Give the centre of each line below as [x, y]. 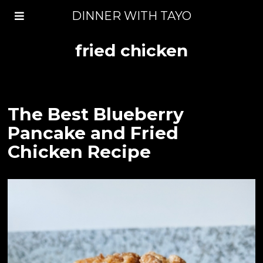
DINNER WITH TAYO [131, 16]
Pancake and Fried [93, 133]
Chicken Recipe [80, 151]
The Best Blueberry [96, 114]
